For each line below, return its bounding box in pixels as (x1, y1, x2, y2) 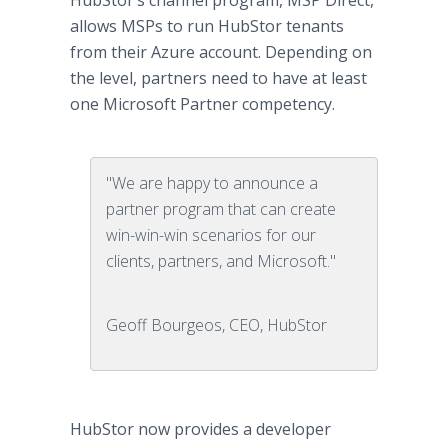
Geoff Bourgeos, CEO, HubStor (106, 314, 327, 336)
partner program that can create (106, 198, 336, 220)
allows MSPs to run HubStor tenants (70, 15, 344, 37)
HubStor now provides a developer (70, 418, 331, 440)
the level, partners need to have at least (70, 67, 367, 89)
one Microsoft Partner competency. (70, 93, 335, 115)
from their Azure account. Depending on (70, 41, 372, 63)
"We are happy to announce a (106, 172, 318, 194)
